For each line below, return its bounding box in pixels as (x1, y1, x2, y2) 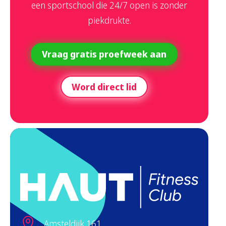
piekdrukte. (87, 14, 131, 26)
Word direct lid (72, 80, 137, 93)
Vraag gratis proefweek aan (42, 48, 166, 61)
